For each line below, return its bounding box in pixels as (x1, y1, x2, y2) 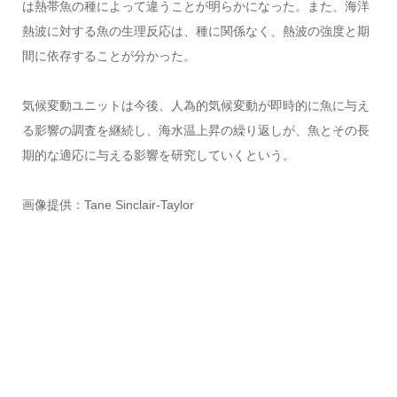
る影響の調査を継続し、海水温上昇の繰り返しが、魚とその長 (21, 122, 370, 137)
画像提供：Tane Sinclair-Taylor (21, 197, 194, 212)
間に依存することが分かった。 (21, 48, 196, 63)
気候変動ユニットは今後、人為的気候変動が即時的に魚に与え (21, 97, 370, 113)
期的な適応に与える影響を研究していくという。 (21, 147, 295, 162)
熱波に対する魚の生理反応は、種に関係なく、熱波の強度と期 (21, 23, 370, 38)
